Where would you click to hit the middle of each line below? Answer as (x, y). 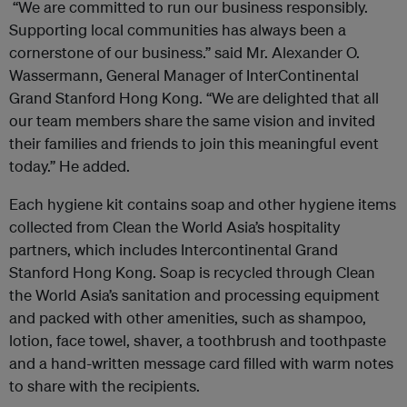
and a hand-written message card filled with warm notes (201, 363)
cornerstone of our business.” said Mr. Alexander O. (184, 52)
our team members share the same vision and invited (192, 120)
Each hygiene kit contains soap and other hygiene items (203, 204)
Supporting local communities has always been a (178, 30)
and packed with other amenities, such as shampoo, (188, 318)
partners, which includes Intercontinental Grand (174, 249)
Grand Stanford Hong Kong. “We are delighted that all (194, 98)
